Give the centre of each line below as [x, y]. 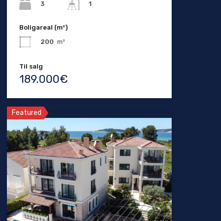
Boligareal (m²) [43, 27]
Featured [26, 112]
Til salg [31, 66]
